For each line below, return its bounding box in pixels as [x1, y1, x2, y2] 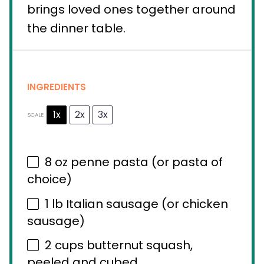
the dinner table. [27, 20, 126, 37]
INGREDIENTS [27, 80, 86, 93]
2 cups [45, 237, 84, 254]
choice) [27, 171, 72, 188]
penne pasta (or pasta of [68, 154, 223, 171]
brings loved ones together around [27, 1, 236, 18]
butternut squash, [84, 237, 193, 254]
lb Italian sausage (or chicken [49, 195, 228, 212]
